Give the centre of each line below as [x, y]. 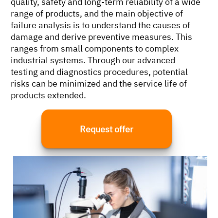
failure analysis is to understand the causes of [101, 25]
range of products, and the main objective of [97, 13]
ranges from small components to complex [95, 48]
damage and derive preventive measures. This [102, 36]
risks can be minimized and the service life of [99, 83]
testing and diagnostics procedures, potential [100, 71]
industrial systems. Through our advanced [93, 60]
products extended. [49, 95]
